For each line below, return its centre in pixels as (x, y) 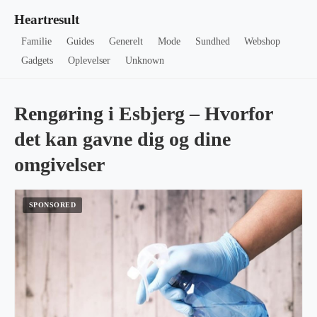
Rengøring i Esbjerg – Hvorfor (143, 114)
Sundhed (212, 41)
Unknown (144, 60)
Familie (37, 41)
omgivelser (59, 165)
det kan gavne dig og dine (122, 139)
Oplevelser (90, 60)
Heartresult (47, 19)
